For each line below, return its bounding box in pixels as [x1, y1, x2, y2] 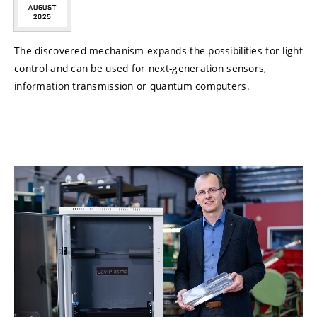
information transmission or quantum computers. [14, 79, 250, 93]
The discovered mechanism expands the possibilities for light [14, 43, 303, 57]
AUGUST [28, 3, 57, 11]
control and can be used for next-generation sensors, [14, 61, 267, 75]
